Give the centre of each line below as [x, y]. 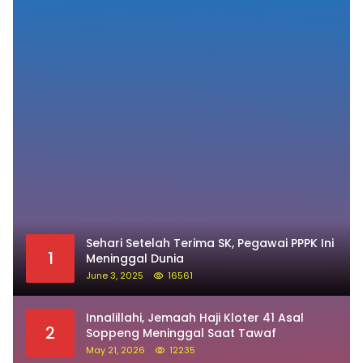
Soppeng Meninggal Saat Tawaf [183, 333]
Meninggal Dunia [135, 258]
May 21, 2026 [115, 350]
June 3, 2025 [115, 275]
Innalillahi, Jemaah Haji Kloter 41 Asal [195, 317]
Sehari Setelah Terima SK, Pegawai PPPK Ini [210, 243]
